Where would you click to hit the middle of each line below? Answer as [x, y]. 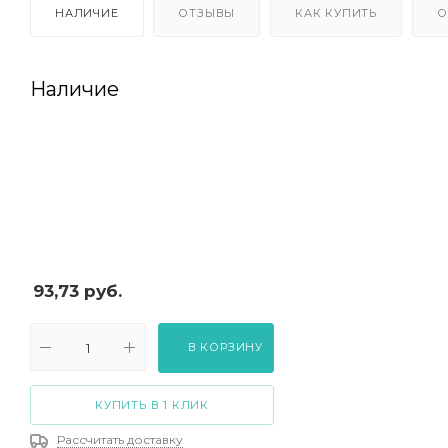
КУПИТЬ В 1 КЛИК [152, 405]
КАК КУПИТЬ [336, 12]
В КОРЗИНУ [225, 346]
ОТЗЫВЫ [207, 12]
